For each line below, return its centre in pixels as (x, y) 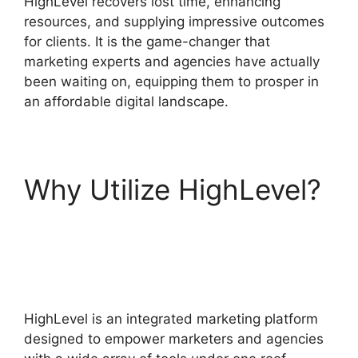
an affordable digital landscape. (126, 101)
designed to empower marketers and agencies (174, 339)
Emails (66, 256)
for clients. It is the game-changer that (147, 41)
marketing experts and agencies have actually (172, 61)
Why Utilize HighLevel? (173, 189)
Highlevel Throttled (148, 223)
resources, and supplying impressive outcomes (174, 21)
